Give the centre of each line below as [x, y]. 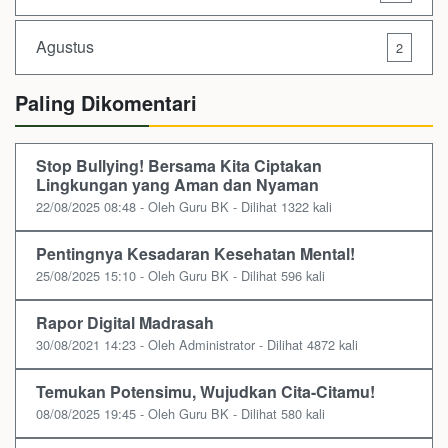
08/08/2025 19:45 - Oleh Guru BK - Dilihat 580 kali [180, 413]
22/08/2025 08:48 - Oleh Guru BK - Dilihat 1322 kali [184, 206]
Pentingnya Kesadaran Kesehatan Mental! [195, 253]
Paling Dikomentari [106, 102]
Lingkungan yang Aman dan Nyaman [177, 184]
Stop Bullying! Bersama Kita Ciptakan [179, 165]
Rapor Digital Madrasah [125, 322]
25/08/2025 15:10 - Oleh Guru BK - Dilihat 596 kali [180, 275]
